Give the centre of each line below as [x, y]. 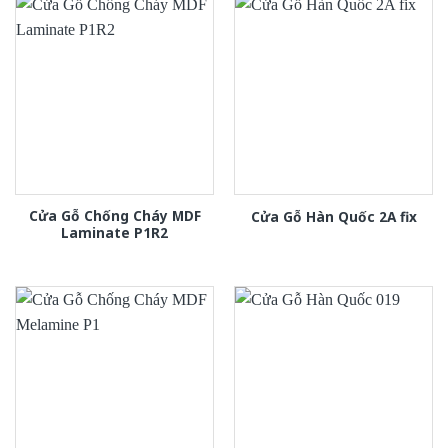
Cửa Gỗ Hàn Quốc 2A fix [333, 216]
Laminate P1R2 [114, 233]
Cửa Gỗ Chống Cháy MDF [114, 216]
